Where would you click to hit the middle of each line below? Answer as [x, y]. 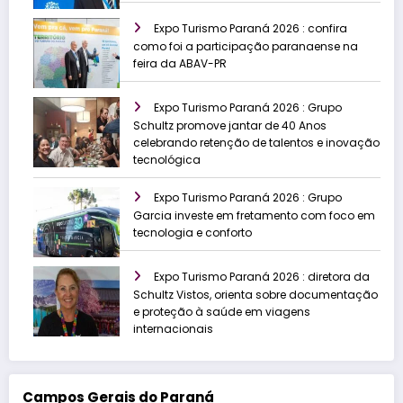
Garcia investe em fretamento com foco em [254, 216]
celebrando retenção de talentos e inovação [256, 143]
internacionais [173, 329]
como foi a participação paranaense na [246, 47]
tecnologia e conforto [193, 233]
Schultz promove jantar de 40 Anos [230, 126]
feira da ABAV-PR [180, 64]
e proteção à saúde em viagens [222, 312]
